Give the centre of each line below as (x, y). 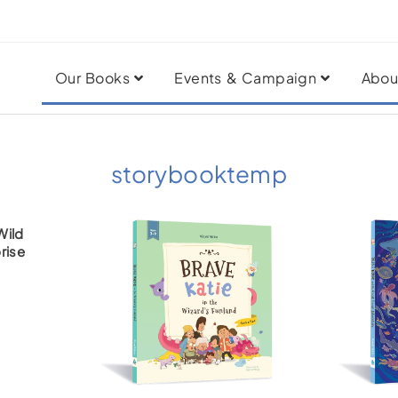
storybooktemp (199, 173)
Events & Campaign (246, 77)
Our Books (92, 77)
